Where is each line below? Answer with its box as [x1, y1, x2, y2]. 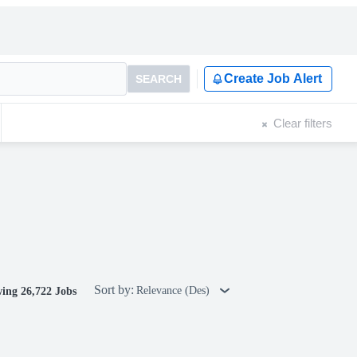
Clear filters [273, 116, 332, 130]
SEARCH [135, 73, 182, 85]
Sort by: [94, 283, 134, 296]
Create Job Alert [224, 72, 322, 85]
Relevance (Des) [136, 284, 213, 296]
